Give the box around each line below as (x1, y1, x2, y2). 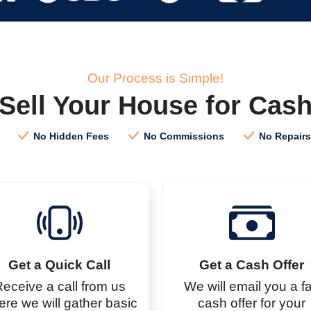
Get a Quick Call (8, 258, 110, 273)
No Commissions (141, 131, 224, 142)
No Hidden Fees (31, 131, 110, 142)
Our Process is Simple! (87, 71, 224, 86)
